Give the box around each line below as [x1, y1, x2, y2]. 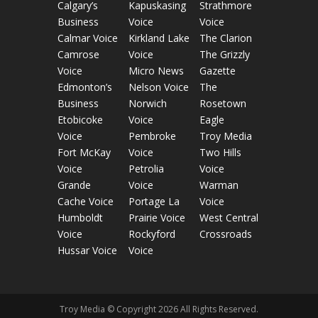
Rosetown [199, 97, 247, 111]
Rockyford [128, 227, 175, 241]
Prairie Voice [128, 211, 185, 225]
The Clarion [199, 31, 253, 45]
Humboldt [57, 211, 103, 225]
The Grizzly [199, 48, 251, 62]
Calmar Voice [57, 31, 118, 45]
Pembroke [128, 129, 176, 143]
